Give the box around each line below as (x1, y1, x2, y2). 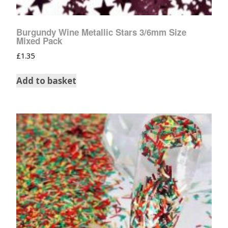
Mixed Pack (16, 35, 62, 47)
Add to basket (16, 74, 76, 87)
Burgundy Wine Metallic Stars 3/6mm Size (16, 26, 186, 39)
